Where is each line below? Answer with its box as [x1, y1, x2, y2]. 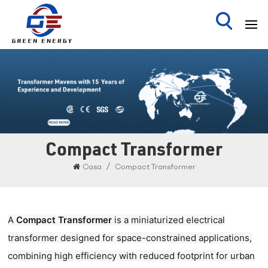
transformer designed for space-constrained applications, [8, 232, 252, 244]
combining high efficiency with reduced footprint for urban [8, 250, 255, 262]
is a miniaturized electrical [112, 214, 226, 226]
